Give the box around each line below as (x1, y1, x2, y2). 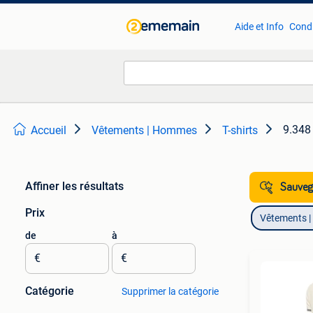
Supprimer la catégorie (121, 286, 219, 297)
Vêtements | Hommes (92, 124, 197, 137)
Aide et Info (234, 21, 284, 32)
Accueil (31, 124, 66, 137)
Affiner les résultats (25, 180, 124, 193)
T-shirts (222, 124, 258, 137)
